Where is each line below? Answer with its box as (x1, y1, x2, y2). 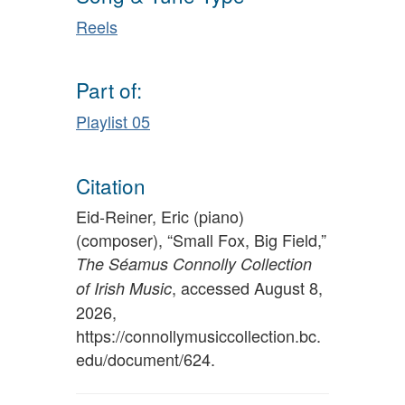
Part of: (76, 75, 142, 105)
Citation (76, 170, 146, 200)
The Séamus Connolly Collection (76, 252, 312, 276)
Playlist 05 (76, 109, 150, 133)
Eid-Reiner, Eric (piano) (76, 204, 244, 229)
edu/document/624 (76, 347, 211, 372)
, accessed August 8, (172, 276, 323, 300)
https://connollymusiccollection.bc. (76, 324, 321, 348)
